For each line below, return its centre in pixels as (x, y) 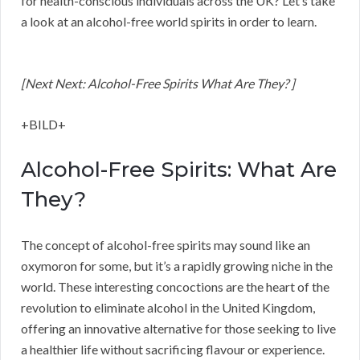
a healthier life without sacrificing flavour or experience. (173, 350)
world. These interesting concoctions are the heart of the (175, 287)
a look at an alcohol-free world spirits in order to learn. (169, 22)
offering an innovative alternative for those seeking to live (178, 329)
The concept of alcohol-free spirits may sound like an (166, 245)
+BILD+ (43, 125)
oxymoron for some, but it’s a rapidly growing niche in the (177, 266)
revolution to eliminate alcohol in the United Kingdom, (168, 308)
